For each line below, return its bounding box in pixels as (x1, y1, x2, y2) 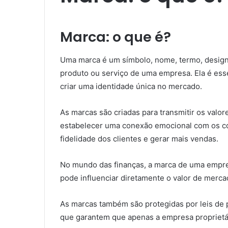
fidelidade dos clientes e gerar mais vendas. (60, 133, 218, 144)
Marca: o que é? (60, 27, 171, 46)
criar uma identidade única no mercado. (60, 81, 202, 91)
